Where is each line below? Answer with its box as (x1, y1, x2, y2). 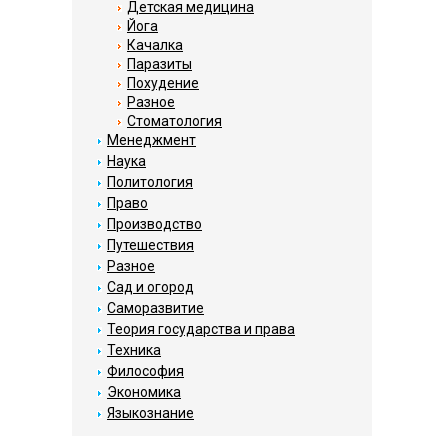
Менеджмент (107, 132, 196, 148)
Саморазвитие (107, 300, 204, 316)
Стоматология (127, 113, 222, 129)
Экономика (107, 384, 181, 400)
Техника (107, 342, 161, 358)
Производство (107, 216, 202, 232)
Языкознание (107, 405, 194, 421)
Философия (107, 363, 184, 379)
